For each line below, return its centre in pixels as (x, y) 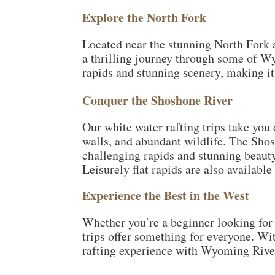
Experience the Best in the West (166, 195)
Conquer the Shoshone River (158, 100)
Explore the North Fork (145, 17)
